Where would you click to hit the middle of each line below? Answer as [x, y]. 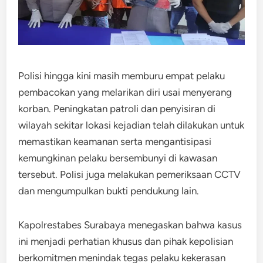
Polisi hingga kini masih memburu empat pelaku [122, 75]
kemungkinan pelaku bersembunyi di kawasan [118, 158]
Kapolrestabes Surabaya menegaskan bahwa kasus [130, 225]
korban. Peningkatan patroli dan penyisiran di [117, 108]
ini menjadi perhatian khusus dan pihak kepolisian [126, 241]
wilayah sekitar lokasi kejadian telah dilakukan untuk [131, 125]
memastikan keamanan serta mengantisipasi [115, 141]
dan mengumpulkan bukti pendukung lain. [109, 190]
